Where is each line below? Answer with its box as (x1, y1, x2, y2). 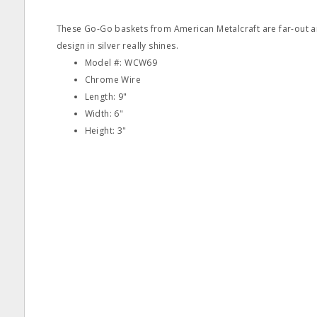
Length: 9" (84, 91, 127, 103)
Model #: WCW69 (84, 57, 158, 69)
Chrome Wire (84, 74, 141, 86)
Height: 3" (84, 125, 127, 137)
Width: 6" (84, 108, 124, 120)
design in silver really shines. (56, 40, 178, 52)
